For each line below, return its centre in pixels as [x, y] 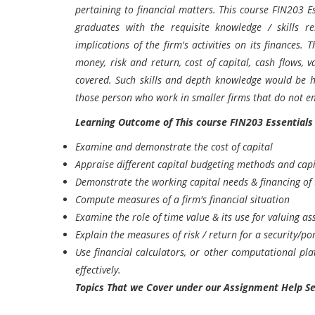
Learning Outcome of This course [153, 122]
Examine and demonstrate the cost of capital [174, 147]
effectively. [98, 270]
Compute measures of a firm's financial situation [182, 199]
